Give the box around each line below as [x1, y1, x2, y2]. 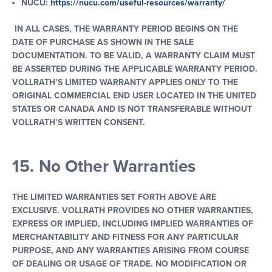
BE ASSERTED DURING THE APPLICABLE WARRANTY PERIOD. [12, 64, 257, 74]
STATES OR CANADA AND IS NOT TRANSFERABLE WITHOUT [12, 104, 252, 114]
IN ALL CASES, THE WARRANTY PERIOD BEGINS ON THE [15, 24, 238, 34]
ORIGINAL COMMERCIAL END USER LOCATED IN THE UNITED [12, 90, 256, 101]
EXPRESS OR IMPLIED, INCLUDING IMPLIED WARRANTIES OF [12, 219, 253, 229]
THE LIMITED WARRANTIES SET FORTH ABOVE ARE [12, 192, 216, 202]
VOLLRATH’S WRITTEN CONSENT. [12, 117, 148, 127]
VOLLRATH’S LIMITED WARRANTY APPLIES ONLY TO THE [12, 77, 238, 87]
